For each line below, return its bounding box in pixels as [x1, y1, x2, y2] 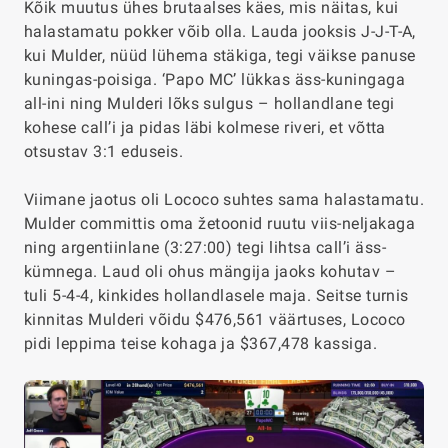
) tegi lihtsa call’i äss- [225, 237, 386, 257]
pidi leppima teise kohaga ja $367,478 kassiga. [24, 333, 378, 353]
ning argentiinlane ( [24, 237, 170, 257]
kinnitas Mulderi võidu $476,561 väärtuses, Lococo [24, 309, 406, 329]
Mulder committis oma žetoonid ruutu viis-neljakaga [24, 213, 415, 233]
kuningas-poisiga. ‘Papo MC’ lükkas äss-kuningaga [24, 69, 406, 89]
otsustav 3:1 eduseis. [24, 141, 184, 161]
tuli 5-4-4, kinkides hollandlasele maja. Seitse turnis [24, 285, 409, 305]
